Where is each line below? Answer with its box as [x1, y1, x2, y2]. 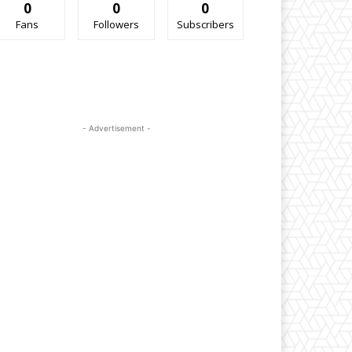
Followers [93, 17, 139, 31]
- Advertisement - [82, 123, 151, 133]
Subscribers [176, 17, 234, 31]
